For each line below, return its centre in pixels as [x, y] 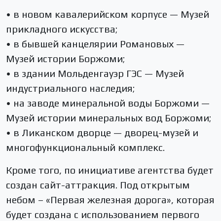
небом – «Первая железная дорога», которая [110, 199]
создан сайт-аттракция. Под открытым [98, 184]
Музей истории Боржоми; [65, 58]
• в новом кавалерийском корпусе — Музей [108, 14]
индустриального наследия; [70, 88]
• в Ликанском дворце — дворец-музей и [102, 132]
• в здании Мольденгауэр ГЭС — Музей [95, 73]
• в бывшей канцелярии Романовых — [95, 43]
